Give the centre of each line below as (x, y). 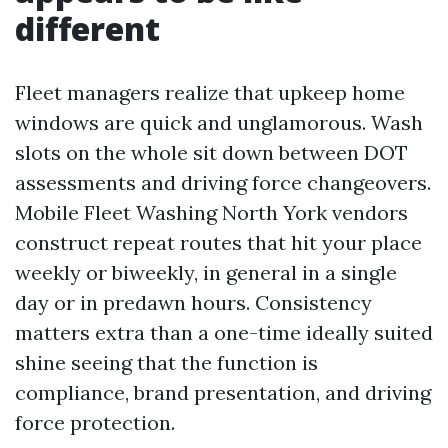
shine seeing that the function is (166, 362)
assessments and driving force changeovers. (223, 182)
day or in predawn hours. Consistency (193, 302)
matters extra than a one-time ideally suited (224, 332)
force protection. (95, 422)
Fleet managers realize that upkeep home (210, 92)
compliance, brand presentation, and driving (223, 392)
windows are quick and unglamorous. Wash (219, 122)
